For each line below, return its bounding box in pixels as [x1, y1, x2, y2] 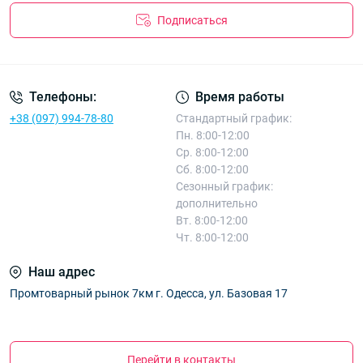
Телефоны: [29, 88, 96, 105]
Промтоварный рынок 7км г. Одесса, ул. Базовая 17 [10, 286, 288, 300]
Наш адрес [28, 263, 95, 280]
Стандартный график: [175, 111, 292, 125]
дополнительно [175, 196, 258, 210]
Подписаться [156, 13, 228, 27]
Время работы [194, 88, 284, 105]
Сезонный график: [175, 179, 273, 193]
